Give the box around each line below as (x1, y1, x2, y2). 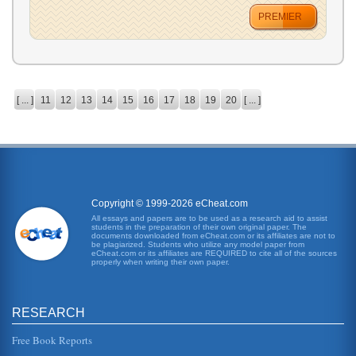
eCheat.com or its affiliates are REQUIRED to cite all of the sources (91, 249, 337, 257)
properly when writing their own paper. (91, 257, 230, 266)
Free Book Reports (12, 333, 92, 347)
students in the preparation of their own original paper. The (91, 222, 307, 231)
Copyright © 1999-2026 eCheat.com (91, 198, 248, 209)
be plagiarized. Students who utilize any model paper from (91, 240, 304, 249)
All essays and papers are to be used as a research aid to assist (91, 214, 327, 222)
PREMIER (257, 11, 302, 22)
